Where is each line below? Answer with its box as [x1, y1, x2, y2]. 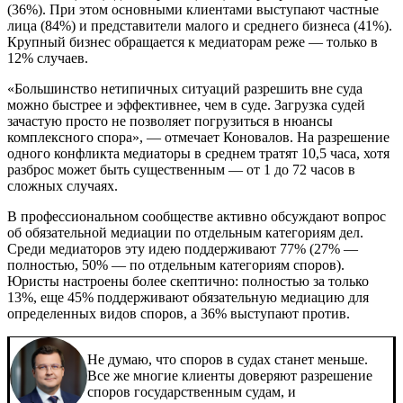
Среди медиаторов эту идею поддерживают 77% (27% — [7, 240, 358, 256]
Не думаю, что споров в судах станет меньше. [87, 351, 368, 367]
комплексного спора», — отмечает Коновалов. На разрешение [7, 129, 390, 145]
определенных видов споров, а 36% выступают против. [7, 305, 350, 321]
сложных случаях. [7, 177, 118, 193]
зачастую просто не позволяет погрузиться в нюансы [7, 112, 333, 129]
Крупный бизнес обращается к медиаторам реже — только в [7, 33, 378, 49]
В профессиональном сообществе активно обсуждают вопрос [7, 208, 386, 224]
